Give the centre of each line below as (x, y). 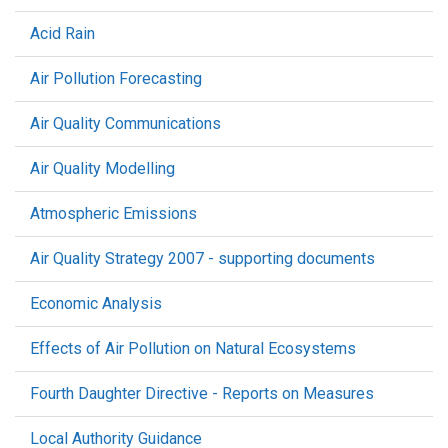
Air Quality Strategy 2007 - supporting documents (202, 258)
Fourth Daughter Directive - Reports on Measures (202, 393)
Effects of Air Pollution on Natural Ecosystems (193, 348)
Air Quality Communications (125, 123)
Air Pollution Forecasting (116, 78)
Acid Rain (62, 33)
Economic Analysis (96, 303)
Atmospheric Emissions (113, 213)
